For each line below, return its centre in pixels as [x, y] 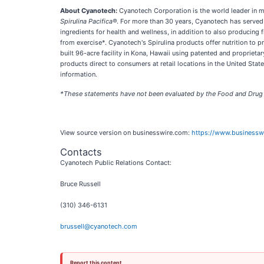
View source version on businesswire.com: [126, 133]
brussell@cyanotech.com [99, 226]
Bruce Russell [80, 184]
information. [79, 74]
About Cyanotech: [90, 11]
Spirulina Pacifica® [88, 21]
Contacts [81, 152]
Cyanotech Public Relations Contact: [116, 163]
